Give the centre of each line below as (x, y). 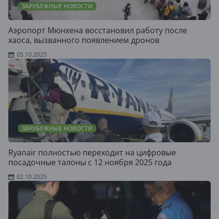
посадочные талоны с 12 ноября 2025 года (90, 162)
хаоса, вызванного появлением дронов (84, 40)
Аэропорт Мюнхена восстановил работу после (98, 30)
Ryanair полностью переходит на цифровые (92, 153)
